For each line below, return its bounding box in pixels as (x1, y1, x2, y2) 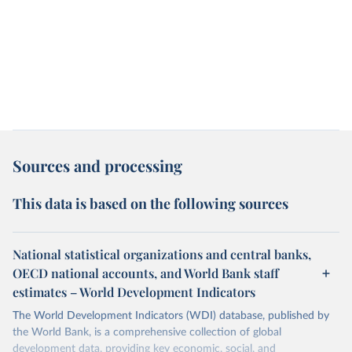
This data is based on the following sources (13, 194, 288, 213)
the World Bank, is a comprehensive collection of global (13, 327, 281, 338)
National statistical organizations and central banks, (13, 246, 311, 262)
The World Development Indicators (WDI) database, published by (13, 310, 329, 321)
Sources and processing (13, 155, 182, 176)
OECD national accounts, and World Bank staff (13, 265, 279, 281)
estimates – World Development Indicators (13, 284, 255, 300)
